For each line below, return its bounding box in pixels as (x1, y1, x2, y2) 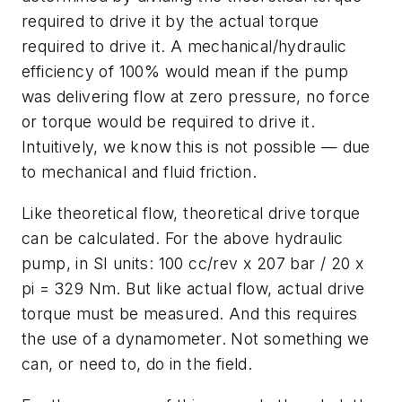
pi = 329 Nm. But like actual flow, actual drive (22, 278, 365, 298)
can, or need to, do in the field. (22, 354, 253, 373)
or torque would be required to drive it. (22, 112, 315, 132)
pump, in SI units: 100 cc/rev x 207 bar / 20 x (22, 253, 364, 273)
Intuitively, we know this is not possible (22, 137, 321, 157)
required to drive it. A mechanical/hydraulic (22, 37, 347, 57)
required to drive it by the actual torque (22, 12, 319, 31)
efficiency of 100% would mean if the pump (22, 62, 349, 82)
